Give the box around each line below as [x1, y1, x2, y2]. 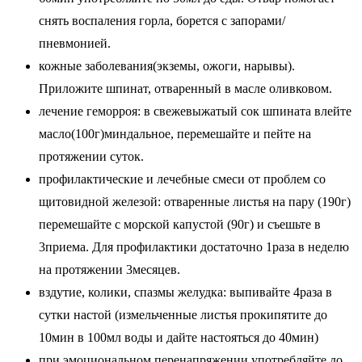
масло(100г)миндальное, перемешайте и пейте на [39, 127, 311, 141]
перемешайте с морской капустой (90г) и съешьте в [39, 217, 321, 232]
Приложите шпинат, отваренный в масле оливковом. [39, 82, 332, 96]
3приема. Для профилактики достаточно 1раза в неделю [39, 240, 349, 255]
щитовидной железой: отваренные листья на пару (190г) [39, 195, 351, 209]
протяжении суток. [39, 149, 144, 164]
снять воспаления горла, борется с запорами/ [39, 14, 285, 28]
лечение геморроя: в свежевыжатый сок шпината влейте [39, 104, 351, 119]
